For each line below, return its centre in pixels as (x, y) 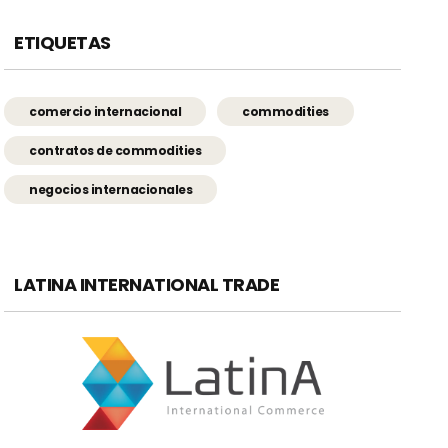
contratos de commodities (115, 151)
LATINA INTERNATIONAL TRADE (147, 285)
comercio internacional (105, 112)
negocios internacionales (111, 190)
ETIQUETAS (62, 43)
